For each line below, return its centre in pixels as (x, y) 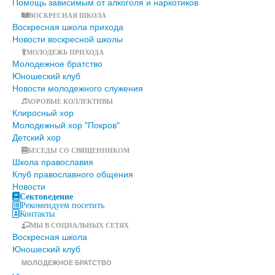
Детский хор (37, 137)
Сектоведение (46, 196)
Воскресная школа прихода (68, 26)
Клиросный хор (43, 112)
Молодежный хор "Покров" (66, 124)
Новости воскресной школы (68, 38)
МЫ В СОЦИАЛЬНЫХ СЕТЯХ (79, 225)
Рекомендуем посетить (63, 205)
